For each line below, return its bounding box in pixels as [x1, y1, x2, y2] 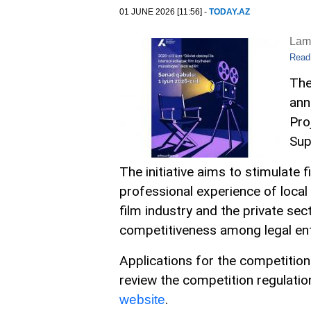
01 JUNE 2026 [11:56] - [119, 7, 209, 17]
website [119, 292, 165, 308]
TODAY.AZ [209, 7, 250, 17]
